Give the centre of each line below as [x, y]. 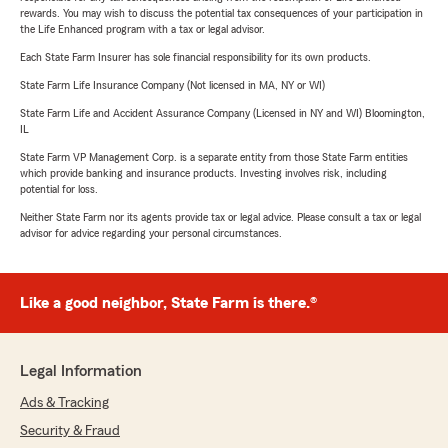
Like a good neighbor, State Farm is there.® [168, 303]
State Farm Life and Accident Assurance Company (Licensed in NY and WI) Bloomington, [222, 113]
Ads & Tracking [64, 403]
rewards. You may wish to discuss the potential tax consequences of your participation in [221, 13]
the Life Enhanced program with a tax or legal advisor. [142, 29]
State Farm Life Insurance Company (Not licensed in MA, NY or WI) [172, 85]
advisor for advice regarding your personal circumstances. [151, 233]
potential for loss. [59, 189]
